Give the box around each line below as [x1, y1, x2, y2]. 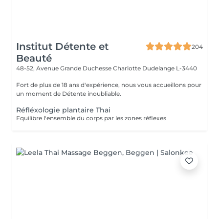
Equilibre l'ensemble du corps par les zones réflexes [16, 114, 166, 122]
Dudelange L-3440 [142, 65, 197, 72]
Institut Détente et [16, 41, 109, 52]
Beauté [16, 52, 52, 64]
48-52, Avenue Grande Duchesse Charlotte [16, 65, 142, 72]
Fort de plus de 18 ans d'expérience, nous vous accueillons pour [16, 81, 201, 88]
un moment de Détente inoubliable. [16, 90, 121, 97]
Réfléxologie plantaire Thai [16, 106, 110, 114]
